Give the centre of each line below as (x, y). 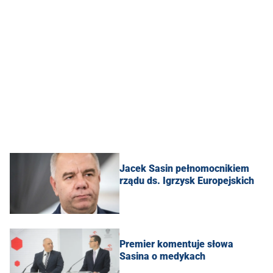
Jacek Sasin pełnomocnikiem (184, 168)
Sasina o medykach (162, 256)
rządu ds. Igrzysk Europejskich (187, 180)
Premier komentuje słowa (176, 244)
